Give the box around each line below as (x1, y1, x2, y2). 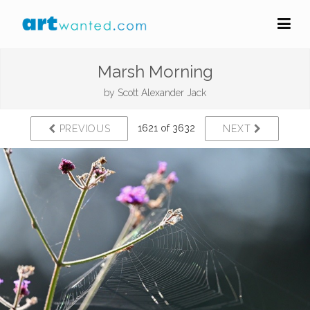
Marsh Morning (97, 62, 213, 82)
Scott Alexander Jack (118, 87, 206, 98)
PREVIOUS (56, 123, 111, 134)
